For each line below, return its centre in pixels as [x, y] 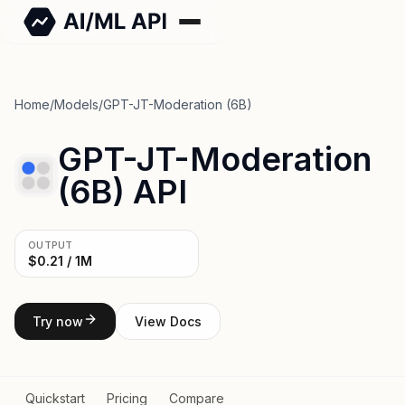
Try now [58, 321]
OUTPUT [51, 245]
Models [76, 104]
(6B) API [122, 192]
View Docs [168, 321]
